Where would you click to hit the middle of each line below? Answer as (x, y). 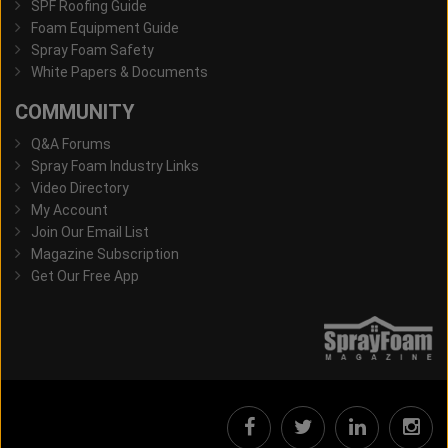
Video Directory (80, 188)
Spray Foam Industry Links (115, 166)
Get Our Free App (85, 276)
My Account (69, 210)
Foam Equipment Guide (105, 28)
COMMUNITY (75, 112)
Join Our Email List (90, 232)
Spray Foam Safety (92, 50)
